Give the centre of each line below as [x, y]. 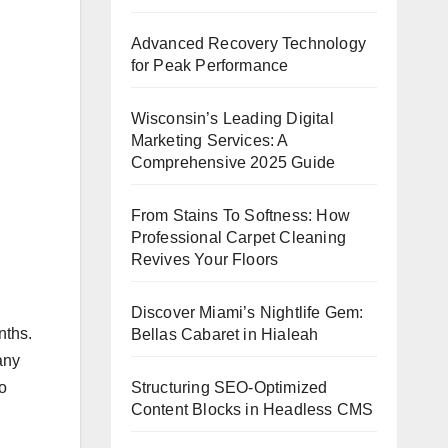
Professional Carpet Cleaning [238, 237]
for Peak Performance [209, 65]
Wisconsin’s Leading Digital [232, 118]
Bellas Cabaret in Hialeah [224, 334]
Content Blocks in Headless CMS [252, 409]
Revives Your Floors [204, 259]
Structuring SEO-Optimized [229, 387]
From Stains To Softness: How [240, 215]
